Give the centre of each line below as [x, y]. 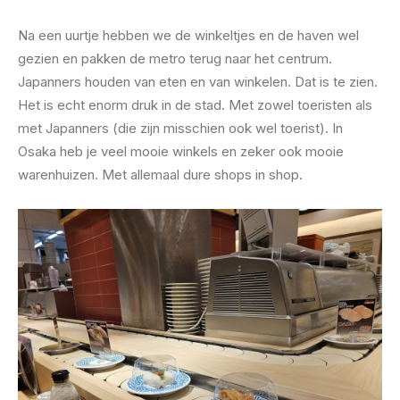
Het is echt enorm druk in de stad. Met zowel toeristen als [195, 105]
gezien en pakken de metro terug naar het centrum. [175, 58]
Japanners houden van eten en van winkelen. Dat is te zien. [198, 82]
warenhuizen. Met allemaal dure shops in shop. [160, 175]
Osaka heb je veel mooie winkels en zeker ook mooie [181, 151]
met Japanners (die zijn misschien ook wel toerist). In [180, 128]
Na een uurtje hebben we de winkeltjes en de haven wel [188, 35]
